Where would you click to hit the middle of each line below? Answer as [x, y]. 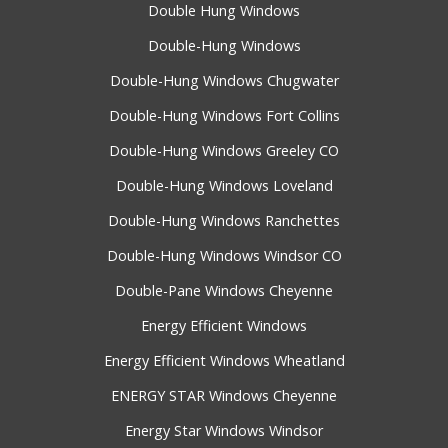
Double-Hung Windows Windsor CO [224, 256]
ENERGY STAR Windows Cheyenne [224, 396]
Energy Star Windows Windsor [224, 431]
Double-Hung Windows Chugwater [224, 81]
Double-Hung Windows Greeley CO [224, 151]
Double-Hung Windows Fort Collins [224, 116]
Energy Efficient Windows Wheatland [224, 361]
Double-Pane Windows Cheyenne [224, 291]
